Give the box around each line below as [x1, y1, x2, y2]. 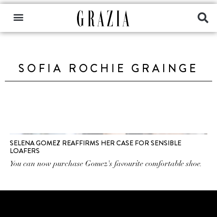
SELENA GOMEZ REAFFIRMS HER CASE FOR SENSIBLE [10, 138, 181, 148]
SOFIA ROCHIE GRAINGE [18, 61, 199, 77]
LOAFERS [10, 146, 40, 155]
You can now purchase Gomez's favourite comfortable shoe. [10, 159, 202, 169]
